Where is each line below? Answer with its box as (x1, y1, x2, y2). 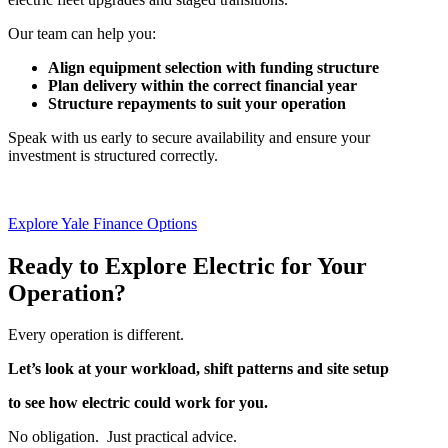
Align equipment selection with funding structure (48, 58, 379, 76)
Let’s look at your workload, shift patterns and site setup (8, 360, 389, 378)
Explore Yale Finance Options (8, 214, 197, 232)
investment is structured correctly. (8, 146, 218, 164)
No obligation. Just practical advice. (8, 428, 237, 446)
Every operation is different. (8, 326, 184, 344)
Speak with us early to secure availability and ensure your (8, 128, 370, 146)
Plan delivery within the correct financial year (48, 76, 357, 94)
